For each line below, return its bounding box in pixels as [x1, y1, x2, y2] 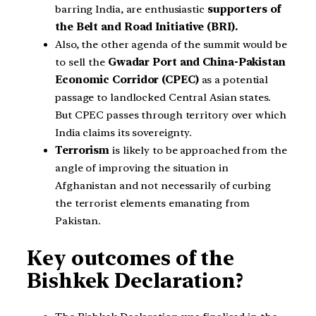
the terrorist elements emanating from [55, 196, 250, 209]
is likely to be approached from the [109, 143, 287, 157]
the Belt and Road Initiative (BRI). [55, 20, 238, 33]
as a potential [198, 73, 269, 86]
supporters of [207, 2, 281, 16]
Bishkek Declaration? [27, 268, 243, 293]
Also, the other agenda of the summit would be [55, 37, 287, 51]
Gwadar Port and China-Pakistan [107, 55, 286, 68]
